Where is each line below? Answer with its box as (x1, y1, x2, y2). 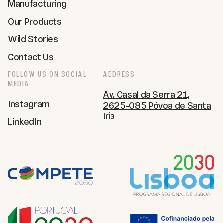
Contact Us (8, 52, 54, 63)
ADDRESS (103, 69, 135, 79)
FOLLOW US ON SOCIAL (8, 69, 87, 79)
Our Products (8, 16, 62, 27)
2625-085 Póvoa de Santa (103, 100, 211, 111)
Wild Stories (8, 34, 58, 45)
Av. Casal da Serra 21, (103, 89, 190, 100)
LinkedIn (8, 116, 42, 127)
